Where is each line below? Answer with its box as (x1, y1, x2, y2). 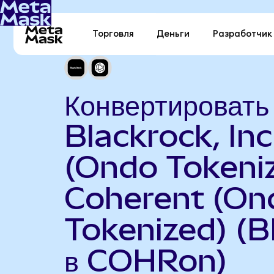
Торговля (92, 29, 135, 39)
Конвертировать (64, 86, 269, 122)
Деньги (157, 29, 190, 39)
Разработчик (212, 29, 272, 39)
